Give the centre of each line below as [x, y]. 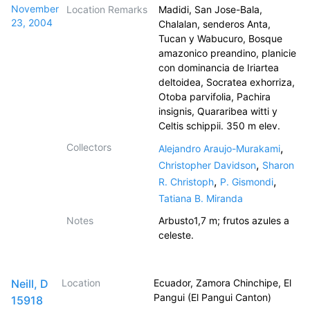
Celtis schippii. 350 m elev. [219, 126]
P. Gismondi [247, 182]
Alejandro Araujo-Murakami [219, 148]
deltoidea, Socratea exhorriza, [227, 82]
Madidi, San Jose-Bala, [210, 9]
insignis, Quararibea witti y [218, 111]
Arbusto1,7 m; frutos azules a [224, 220]
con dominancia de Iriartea [219, 67]
